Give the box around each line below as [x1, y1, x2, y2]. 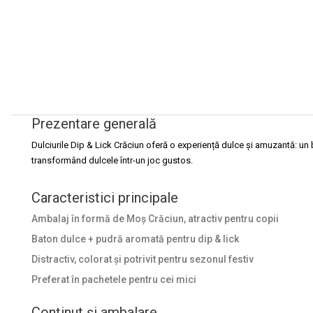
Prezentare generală [31, 115, 156, 132]
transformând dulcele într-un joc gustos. [31, 154, 193, 166]
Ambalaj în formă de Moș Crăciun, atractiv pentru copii [31, 212, 279, 224]
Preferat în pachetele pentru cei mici [31, 273, 196, 285]
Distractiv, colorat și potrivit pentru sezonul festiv [31, 253, 254, 265]
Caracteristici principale [31, 189, 178, 206]
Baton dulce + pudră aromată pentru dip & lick [31, 233, 239, 245]
